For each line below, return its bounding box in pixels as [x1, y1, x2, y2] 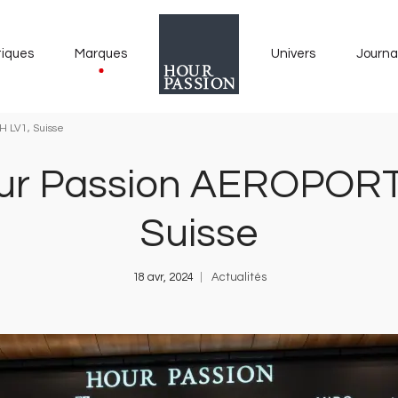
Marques [75, 47, 127, 60]
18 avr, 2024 [131, 271, 194, 283]
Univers [271, 47, 315, 60]
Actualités [211, 271, 267, 283]
